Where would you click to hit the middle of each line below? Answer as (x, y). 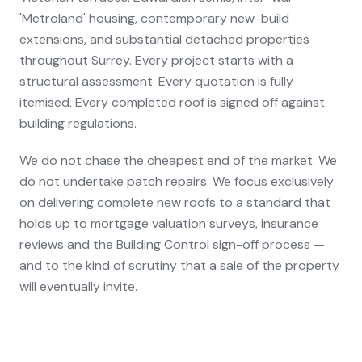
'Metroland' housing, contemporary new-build (154, 18)
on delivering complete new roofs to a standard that (175, 202)
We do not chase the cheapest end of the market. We (178, 160)
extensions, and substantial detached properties (164, 39)
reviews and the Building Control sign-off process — (172, 244)
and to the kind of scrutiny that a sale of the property (179, 265)
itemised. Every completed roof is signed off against (172, 102)
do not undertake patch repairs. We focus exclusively (177, 181)
